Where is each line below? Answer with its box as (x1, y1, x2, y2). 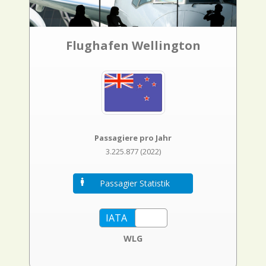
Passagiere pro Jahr (94, 132, 172, 144)
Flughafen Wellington (65, 37, 201, 53)
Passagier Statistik (99, 178, 170, 189)
